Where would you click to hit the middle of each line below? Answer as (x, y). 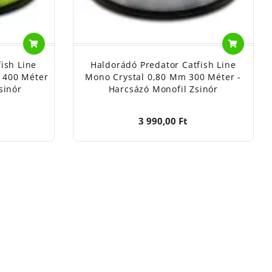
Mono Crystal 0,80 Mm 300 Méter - (163, 76)
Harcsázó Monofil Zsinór (163, 89)
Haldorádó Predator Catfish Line (163, 64)
